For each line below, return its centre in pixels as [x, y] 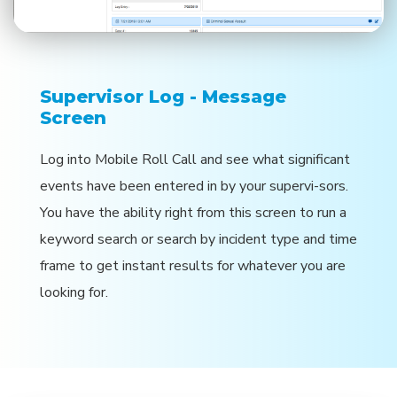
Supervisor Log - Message [163, 96]
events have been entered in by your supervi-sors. [194, 186]
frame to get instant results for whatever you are [193, 265]
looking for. [74, 292]
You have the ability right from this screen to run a [193, 212]
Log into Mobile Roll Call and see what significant [195, 159]
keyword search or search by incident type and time [198, 239]
